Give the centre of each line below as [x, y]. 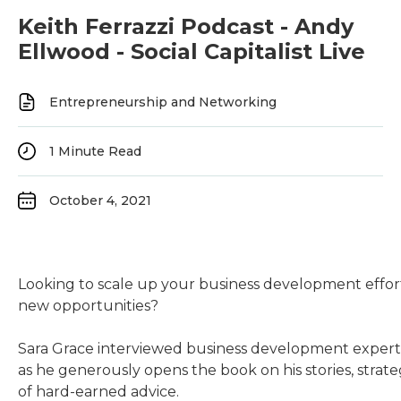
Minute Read [98, 151]
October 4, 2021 [100, 200]
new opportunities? [88, 306]
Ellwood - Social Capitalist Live [192, 51]
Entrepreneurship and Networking [163, 102]
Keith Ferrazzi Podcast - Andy [186, 26]
